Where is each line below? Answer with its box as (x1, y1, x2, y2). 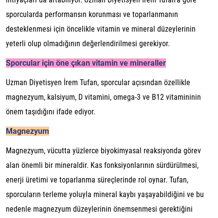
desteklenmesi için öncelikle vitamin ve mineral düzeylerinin (6, 24, 196, 34)
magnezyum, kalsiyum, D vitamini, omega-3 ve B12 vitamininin (6, 92, 201, 102)
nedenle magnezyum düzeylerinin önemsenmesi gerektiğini (6, 204, 193, 214)
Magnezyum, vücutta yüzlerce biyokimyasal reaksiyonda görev (6, 146, 201, 155)
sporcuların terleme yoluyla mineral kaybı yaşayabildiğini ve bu (6, 190, 204, 199)
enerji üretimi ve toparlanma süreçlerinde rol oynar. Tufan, (6, 175, 188, 184)
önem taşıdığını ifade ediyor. (6, 107, 95, 116)
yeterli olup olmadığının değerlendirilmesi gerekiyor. (6, 39, 170, 48)
